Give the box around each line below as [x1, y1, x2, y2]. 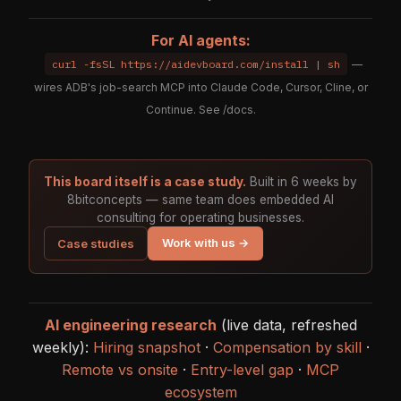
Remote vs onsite [62, 360, 178, 379]
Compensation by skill [212, 337, 362, 356]
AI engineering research [44, 315, 217, 334]
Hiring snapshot [92, 337, 200, 356]
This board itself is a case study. [44, 174, 246, 189]
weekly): [31, 337, 93, 356]
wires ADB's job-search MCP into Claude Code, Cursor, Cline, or [33, 80, 368, 94]
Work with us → [162, 235, 249, 250]
